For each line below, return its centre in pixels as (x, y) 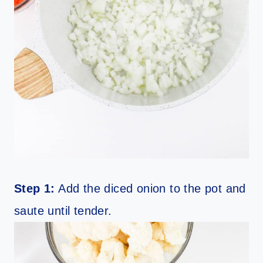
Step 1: (35, 189)
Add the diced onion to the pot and (150, 189)
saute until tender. (63, 211)
